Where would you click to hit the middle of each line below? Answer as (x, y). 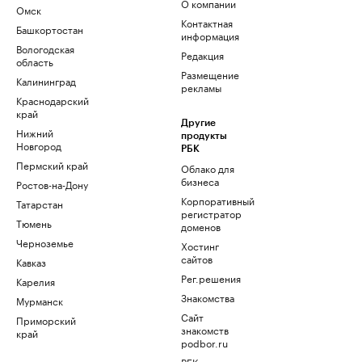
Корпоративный (218, 200)
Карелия (36, 281)
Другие (198, 123)
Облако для (208, 168)
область (35, 61)
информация (210, 35)
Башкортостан (50, 29)
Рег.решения (211, 278)
